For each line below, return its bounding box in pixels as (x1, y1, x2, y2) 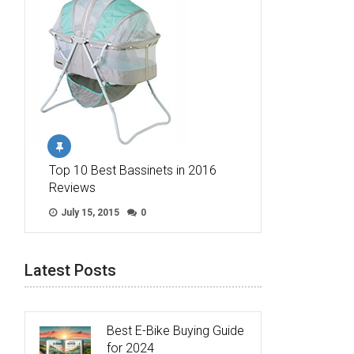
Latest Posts (24, 261, 116, 281)
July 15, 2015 (58, 207, 119, 219)
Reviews (49, 180, 96, 196)
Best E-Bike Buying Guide (107, 323, 244, 339)
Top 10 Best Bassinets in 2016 (49, 163, 217, 179)
